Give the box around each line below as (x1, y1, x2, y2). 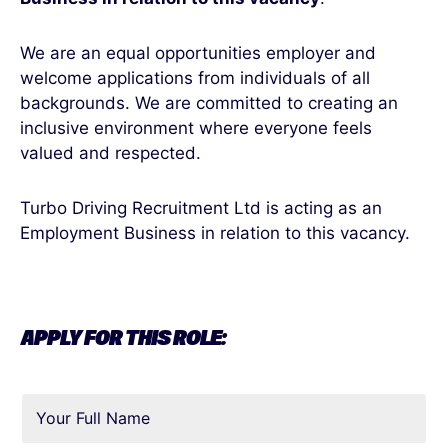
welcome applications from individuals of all (20, 68, 370, 88)
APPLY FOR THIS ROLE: (20, 328, 225, 351)
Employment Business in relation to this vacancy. (20, 223, 410, 243)
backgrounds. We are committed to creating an (20, 93, 398, 113)
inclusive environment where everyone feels (20, 118, 372, 138)
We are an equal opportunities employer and (20, 43, 376, 63)
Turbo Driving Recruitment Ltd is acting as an (20, 198, 382, 218)
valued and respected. (20, 143, 201, 163)
